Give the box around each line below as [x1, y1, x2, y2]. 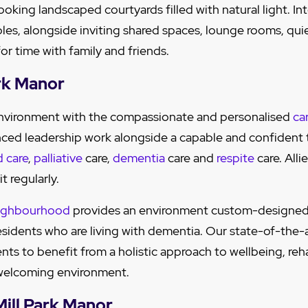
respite [217, 150, 254, 166]
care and [165, 150, 217, 166]
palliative [34, 150, 82, 166]
